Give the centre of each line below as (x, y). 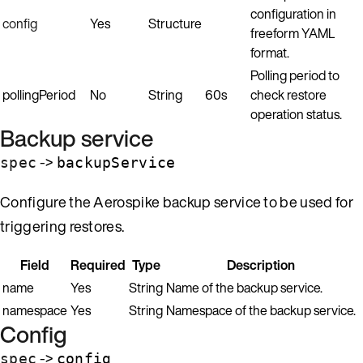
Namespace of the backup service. (261, 310)
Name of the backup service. (244, 287)
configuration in (293, 13)
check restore (288, 94)
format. (270, 52)
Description (261, 265)
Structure (175, 23)
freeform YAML (293, 33)
